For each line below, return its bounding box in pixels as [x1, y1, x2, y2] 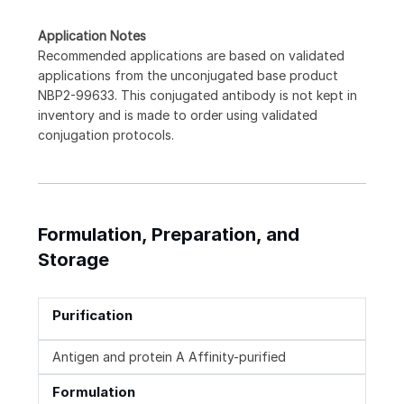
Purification [52, 307, 133, 325]
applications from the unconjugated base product [38, 68, 338, 84]
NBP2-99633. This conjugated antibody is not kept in [38, 87, 357, 104]
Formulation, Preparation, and [38, 224, 299, 246]
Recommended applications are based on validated [38, 48, 344, 64]
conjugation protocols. [38, 127, 174, 143]
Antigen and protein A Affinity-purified [52, 349, 286, 365]
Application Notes [38, 28, 146, 44]
